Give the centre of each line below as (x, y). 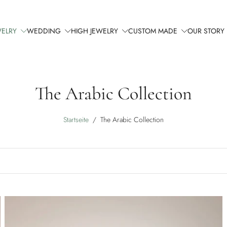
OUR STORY (206, 31)
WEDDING (44, 31)
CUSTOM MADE (153, 31)
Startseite (76, 120)
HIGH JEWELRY (95, 31)
